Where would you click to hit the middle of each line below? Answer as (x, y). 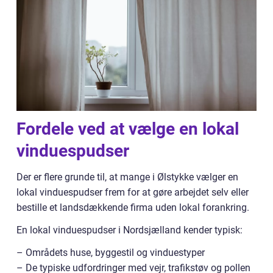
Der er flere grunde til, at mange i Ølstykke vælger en (127, 177)
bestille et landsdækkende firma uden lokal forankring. (133, 208)
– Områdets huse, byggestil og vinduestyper (111, 253)
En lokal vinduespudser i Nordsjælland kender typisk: (129, 230)
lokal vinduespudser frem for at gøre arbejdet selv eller (133, 193)
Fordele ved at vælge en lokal (128, 129)
